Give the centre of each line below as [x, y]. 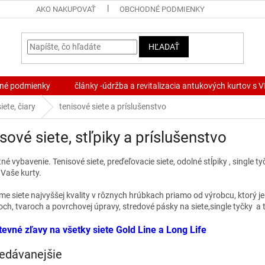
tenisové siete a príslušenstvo [113, 106]
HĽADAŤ [164, 46]
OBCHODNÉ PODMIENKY [162, 9]
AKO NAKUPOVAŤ [66, 9]
